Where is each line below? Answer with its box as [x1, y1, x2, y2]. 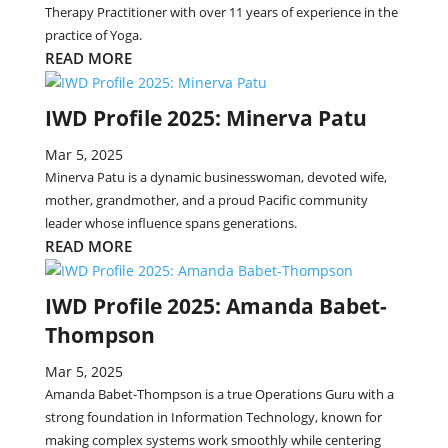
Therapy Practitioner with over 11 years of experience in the [44, 3, 398, 21]
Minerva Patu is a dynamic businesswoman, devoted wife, [44, 168, 387, 186]
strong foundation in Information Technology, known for [44, 408, 382, 426]
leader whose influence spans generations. [44, 214, 297, 232]
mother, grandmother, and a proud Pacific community [44, 191, 368, 209]
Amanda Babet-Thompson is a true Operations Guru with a [44, 385, 394, 403]
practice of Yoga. [44, 26, 142, 44]
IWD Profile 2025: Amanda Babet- [44, 292, 387, 320]
